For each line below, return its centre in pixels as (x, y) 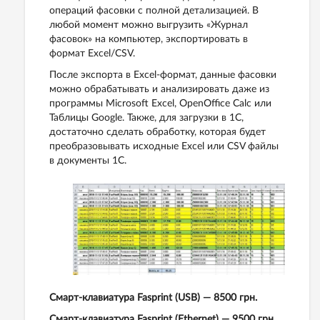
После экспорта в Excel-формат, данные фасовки (163, 75)
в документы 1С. (88, 161)
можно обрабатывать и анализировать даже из (159, 90)
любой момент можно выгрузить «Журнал (149, 25)
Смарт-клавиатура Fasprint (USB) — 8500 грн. (153, 297)
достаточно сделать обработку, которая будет (157, 132)
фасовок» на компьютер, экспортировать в (149, 40)
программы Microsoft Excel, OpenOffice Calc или (160, 104)
